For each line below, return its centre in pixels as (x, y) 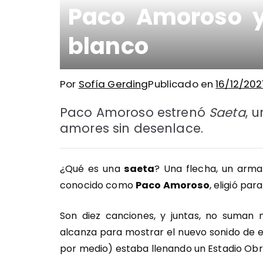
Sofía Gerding (113, 84)
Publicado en (182, 84)
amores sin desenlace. (131, 128)
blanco (108, 46)
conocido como (98, 185)
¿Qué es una (92, 169)
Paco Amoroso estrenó (134, 112)
